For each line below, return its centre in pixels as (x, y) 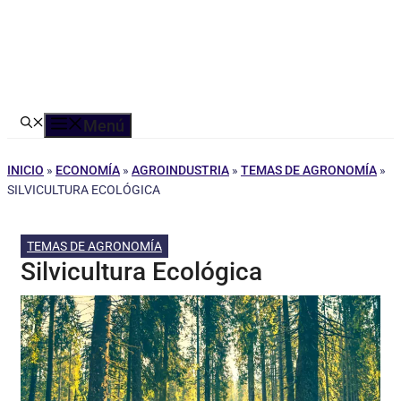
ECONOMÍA (88, 170)
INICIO (26, 170)
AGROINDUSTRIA (180, 170)
